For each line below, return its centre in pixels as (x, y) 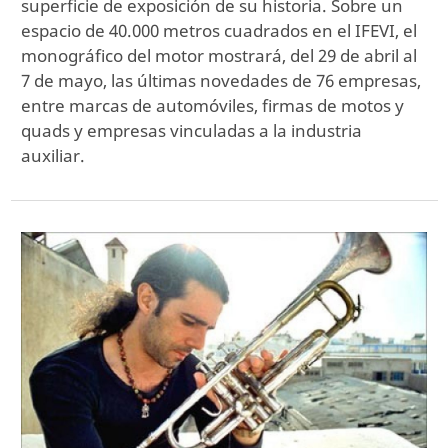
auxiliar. (53, 156)
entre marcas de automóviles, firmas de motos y (212, 106)
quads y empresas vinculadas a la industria (191, 131)
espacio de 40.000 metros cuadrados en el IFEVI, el (219, 31)
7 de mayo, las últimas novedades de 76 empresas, (221, 81)
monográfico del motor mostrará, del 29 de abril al (219, 56)
